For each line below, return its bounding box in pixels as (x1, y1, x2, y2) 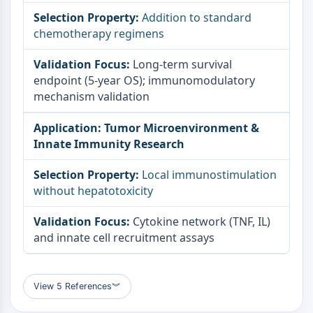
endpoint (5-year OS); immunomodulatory (34, 73, 255, 88)
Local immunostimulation (142, 167, 277, 182)
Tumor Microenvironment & (104, 120, 259, 136)
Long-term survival (133, 57, 232, 72)
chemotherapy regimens (34, 26, 164, 41)
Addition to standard (142, 10, 252, 25)
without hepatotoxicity (34, 183, 153, 198)
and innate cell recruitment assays (34, 230, 214, 245)
